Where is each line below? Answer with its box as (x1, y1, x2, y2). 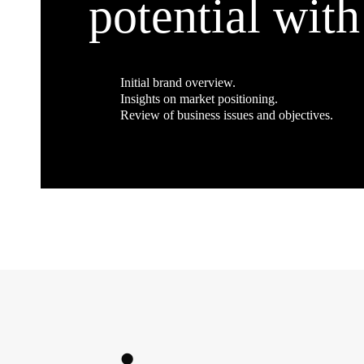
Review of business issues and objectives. (120, 107, 333, 122)
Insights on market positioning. (120, 91, 278, 106)
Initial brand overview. (120, 75, 236, 89)
